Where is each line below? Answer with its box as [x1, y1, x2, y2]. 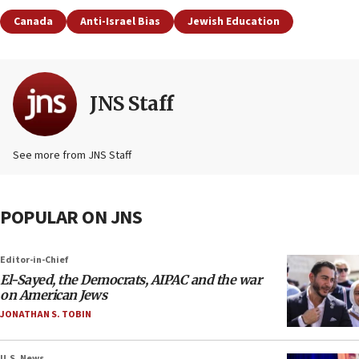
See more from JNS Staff [13, 147, 131, 164]
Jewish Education [188, 14, 280, 30]
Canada [14, 14, 53, 30]
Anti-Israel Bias [80, 14, 160, 30]
